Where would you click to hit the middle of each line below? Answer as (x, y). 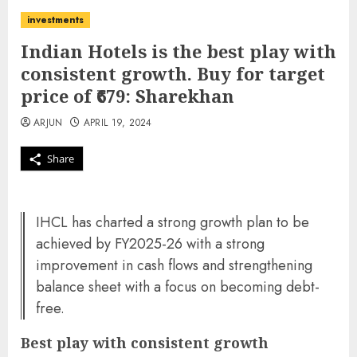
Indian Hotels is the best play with (178, 51)
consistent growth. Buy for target (173, 73)
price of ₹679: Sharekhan (127, 96)
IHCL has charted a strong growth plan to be (173, 222)
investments (55, 20)
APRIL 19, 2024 (118, 123)
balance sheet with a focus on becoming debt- (178, 287)
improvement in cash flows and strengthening (174, 265)
